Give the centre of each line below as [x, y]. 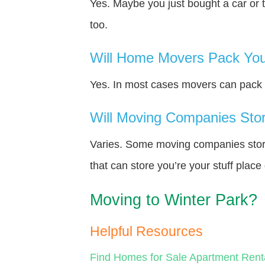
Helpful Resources [146, 231]
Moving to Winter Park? [174, 200]
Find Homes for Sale [138, 257]
